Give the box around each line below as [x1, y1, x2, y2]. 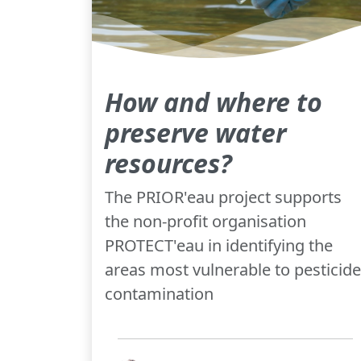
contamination [105, 282, 214, 305]
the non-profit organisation [105, 210, 306, 232]
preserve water [105, 114, 286, 150]
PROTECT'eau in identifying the [105, 234, 333, 256]
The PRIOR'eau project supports [105, 185, 342, 208]
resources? [105, 145, 232, 180]
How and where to [105, 84, 322, 119]
